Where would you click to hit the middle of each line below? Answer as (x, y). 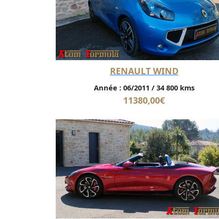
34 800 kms (174, 88)
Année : (107, 88)
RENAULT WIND (144, 71)
